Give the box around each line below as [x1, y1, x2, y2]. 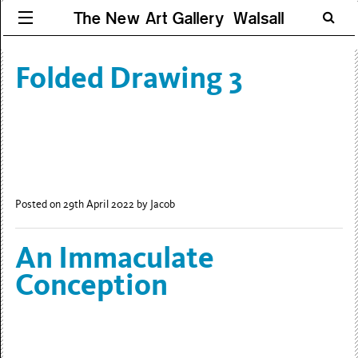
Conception [15, 266, 169, 303]
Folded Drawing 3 [15, 60, 243, 97]
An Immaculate [15, 239, 215, 276]
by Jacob [137, 197, 176, 212]
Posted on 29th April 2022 [15, 197, 137, 212]
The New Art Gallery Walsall [73, 8, 284, 28]
